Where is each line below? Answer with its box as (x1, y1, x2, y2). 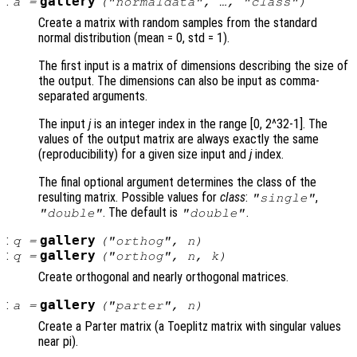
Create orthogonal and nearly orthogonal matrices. (38, 269, 288, 285)
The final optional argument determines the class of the (38, 175, 316, 190)
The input (38, 116, 88, 132)
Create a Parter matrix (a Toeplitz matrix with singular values (38, 319, 341, 335)
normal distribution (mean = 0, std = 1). (38, 30, 229, 46)
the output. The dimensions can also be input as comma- (38, 73, 320, 89)
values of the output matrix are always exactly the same (38, 131, 319, 147)
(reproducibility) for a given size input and (38, 147, 249, 163)
